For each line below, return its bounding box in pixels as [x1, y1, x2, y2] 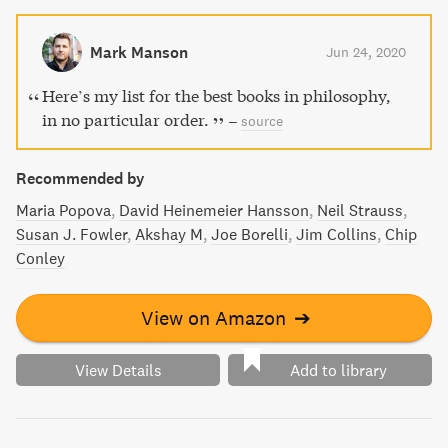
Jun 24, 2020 [326, 43, 406, 61]
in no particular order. [42, 109, 209, 130]
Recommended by [16, 168, 145, 188]
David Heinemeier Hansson [119, 200, 309, 220]
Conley [16, 248, 65, 268]
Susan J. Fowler [16, 224, 127, 244]
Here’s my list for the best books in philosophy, [42, 85, 391, 106]
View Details [74, 360, 162, 380]
